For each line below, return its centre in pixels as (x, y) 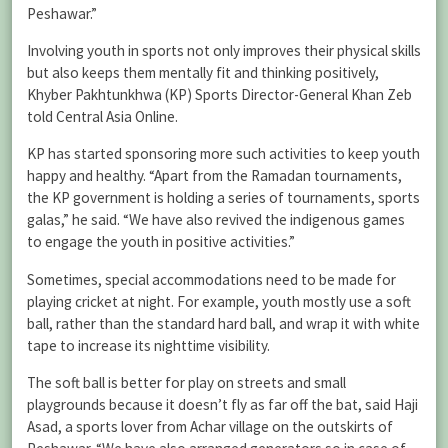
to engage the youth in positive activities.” (161, 242)
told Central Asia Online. (102, 117)
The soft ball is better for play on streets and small (186, 382)
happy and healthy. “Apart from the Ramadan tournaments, (214, 176)
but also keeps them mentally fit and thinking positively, (203, 73)
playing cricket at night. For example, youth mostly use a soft (219, 301)
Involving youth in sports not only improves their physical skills (224, 51)
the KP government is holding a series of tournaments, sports (223, 198)
